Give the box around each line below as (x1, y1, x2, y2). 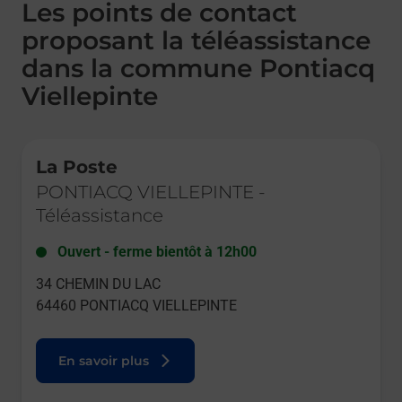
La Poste (36, 156, 118, 179)
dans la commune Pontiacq (22, 53, 375, 84)
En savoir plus (58, 353, 149, 370)
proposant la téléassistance (22, 25, 371, 57)
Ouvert (57, 243, 100, 261)
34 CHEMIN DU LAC (36, 275, 161, 293)
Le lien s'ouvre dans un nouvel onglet (21, 139, 223, 153)
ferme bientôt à (113, 243, 213, 261)
